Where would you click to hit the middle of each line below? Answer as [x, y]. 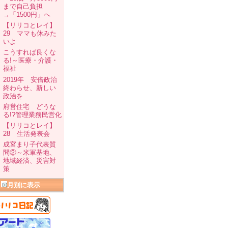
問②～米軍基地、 [30, 153]
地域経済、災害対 [30, 161]
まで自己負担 [23, 7]
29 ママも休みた [30, 34]
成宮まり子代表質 [30, 145]
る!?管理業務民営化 [32, 115]
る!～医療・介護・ [31, 61]
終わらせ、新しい [30, 88]
